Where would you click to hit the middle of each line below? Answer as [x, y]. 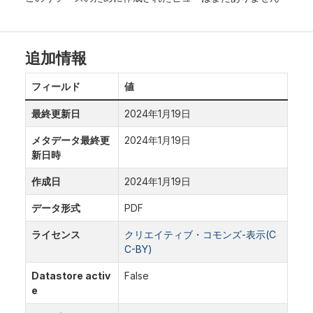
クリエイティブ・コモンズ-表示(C [200, 234]
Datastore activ [71, 276]
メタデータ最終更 [71, 140]
